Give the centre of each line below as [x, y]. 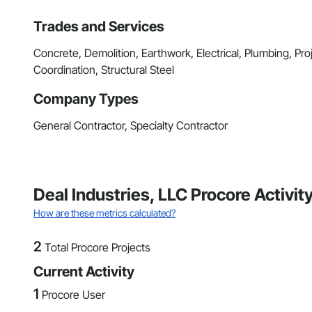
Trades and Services [99, 27]
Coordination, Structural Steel [104, 70]
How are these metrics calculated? [104, 213]
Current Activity [84, 272]
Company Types [86, 99]
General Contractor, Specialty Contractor [131, 126]
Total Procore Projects [97, 248]
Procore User [73, 295]
